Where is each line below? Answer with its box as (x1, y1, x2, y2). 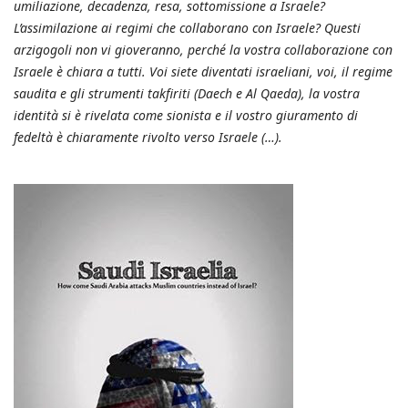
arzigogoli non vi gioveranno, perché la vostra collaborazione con (14, 40, 393, 58)
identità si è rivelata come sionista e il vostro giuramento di (14, 106, 358, 124)
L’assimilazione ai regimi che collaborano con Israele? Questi (14, 18, 361, 36)
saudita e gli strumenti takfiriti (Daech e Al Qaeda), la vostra (14, 84, 360, 102)
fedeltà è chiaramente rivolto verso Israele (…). (14, 127, 282, 146)
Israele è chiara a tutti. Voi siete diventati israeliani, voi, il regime (14, 62, 393, 80)
